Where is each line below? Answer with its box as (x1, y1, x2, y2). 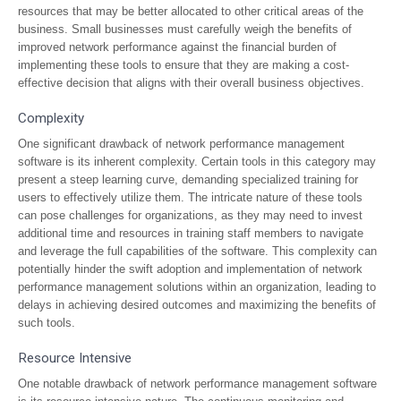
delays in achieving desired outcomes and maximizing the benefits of (18, 298, 376, 311)
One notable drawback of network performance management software (18, 377, 377, 390)
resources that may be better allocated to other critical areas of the (18, 4, 363, 18)
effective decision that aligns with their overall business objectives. (18, 76, 364, 90)
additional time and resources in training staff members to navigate (18, 226, 363, 240)
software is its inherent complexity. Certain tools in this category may (18, 155, 376, 168)
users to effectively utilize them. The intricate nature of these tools (18, 191, 363, 204)
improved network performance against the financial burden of (18, 40, 337, 54)
